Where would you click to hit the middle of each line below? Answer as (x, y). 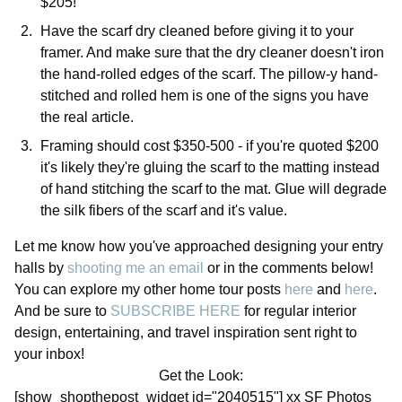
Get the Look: (201, 375)
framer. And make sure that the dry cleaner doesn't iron (212, 52)
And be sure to (62, 310)
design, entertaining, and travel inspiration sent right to (186, 332)
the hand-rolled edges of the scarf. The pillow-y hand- (209, 74)
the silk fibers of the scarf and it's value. (163, 210)
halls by (41, 267)
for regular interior (298, 310)
